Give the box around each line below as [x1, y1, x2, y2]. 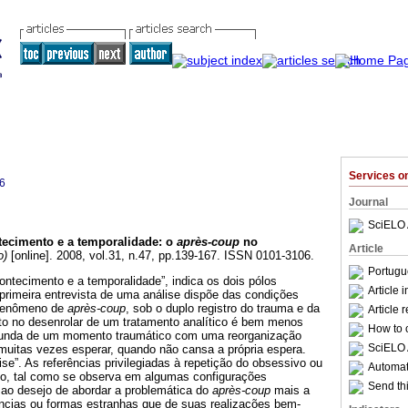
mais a [270, 383, 310, 398]
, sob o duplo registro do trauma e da [126, 301, 320, 316]
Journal [349, 196, 388, 209]
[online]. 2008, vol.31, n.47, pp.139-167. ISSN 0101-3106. [7, 249, 314, 263]
